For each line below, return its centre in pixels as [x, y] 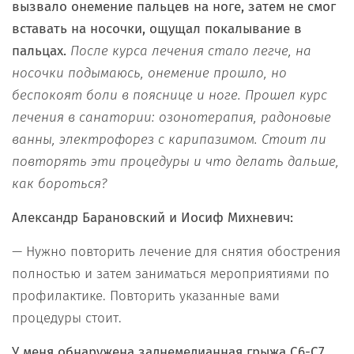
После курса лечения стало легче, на [191, 51]
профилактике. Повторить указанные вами [146, 296]
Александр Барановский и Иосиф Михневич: [153, 217]
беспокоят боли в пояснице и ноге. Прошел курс [169, 95]
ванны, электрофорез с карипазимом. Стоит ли [169, 139]
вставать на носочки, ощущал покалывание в [157, 28]
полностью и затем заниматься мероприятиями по [171, 273]
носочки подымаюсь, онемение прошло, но [149, 73]
